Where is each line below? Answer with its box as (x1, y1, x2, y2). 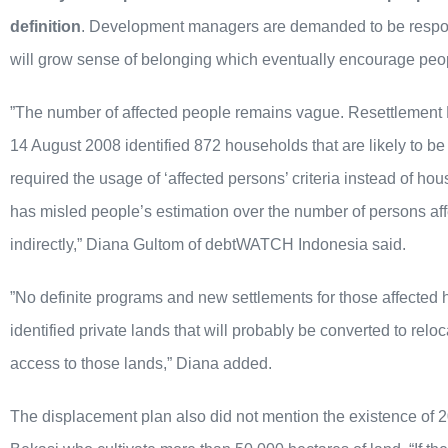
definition (10, 18, 81, 36)
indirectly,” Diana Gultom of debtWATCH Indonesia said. (10, 236, 406, 254)
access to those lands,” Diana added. (10, 355, 272, 373)
